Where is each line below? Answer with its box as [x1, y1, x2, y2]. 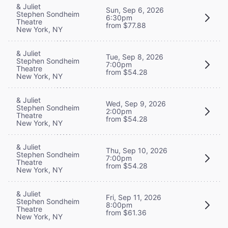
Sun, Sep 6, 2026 [106, 6, 164, 15]
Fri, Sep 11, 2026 [106, 193, 161, 202]
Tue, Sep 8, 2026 [106, 52, 163, 62]
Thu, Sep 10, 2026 [106, 146, 167, 155]
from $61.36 [106, 208, 147, 217]
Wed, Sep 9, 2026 [106, 99, 166, 108]
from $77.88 [106, 21, 146, 30]
